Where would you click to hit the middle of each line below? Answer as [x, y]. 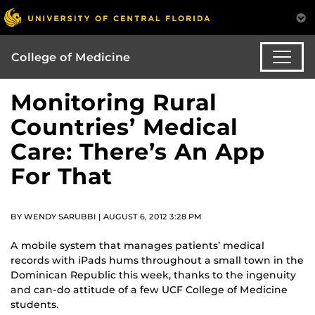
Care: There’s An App [138, 152]
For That [62, 176]
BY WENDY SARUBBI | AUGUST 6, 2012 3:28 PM [106, 217]
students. [34, 304]
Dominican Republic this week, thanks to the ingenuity [153, 275]
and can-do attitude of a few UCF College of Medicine [149, 289]
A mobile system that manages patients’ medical [137, 245]
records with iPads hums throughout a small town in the [157, 260]
